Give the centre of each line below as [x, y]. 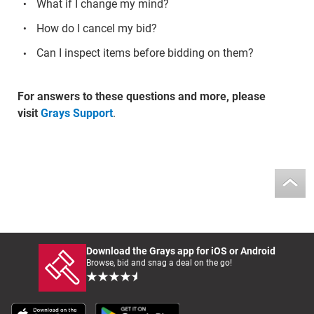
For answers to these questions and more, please [141, 96]
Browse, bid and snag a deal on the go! [159, 262]
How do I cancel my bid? [96, 28]
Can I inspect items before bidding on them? [145, 53]
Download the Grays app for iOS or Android [181, 251]
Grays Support [76, 113]
